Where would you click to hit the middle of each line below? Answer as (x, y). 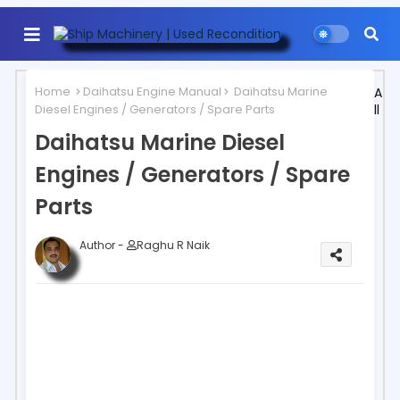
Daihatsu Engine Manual (152, 92)
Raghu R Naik (173, 245)
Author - (103, 245)
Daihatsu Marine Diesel (160, 142)
